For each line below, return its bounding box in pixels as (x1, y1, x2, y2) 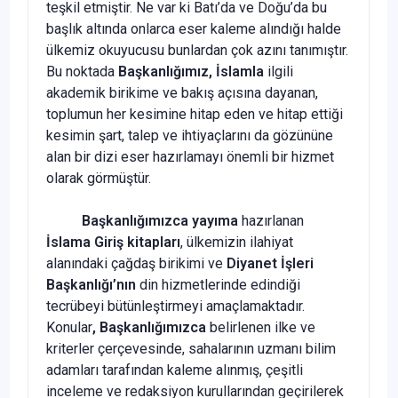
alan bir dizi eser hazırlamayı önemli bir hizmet (46, 147, 334, 165)
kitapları (127, 233, 180, 251)
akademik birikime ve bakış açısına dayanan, (46, 84, 318, 101)
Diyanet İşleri (227, 254, 314, 272)
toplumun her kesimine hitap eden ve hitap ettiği (46, 105, 343, 123)
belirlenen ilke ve (206, 318, 315, 336)
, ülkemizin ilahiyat (180, 233, 293, 251)
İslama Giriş (46, 233, 123, 251)
